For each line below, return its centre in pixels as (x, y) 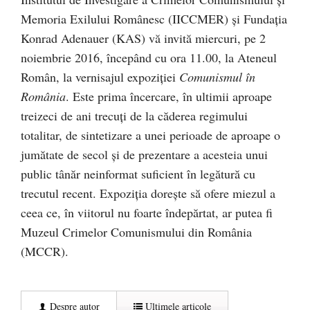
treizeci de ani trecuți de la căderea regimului (134, 116)
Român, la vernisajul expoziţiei (100, 77)
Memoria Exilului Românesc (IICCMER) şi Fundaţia (154, 19)
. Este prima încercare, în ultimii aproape (169, 96)
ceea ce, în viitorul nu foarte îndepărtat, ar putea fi (147, 212)
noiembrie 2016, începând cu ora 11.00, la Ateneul (149, 57)
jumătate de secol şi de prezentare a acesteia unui (144, 154)
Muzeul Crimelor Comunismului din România (136, 232)
